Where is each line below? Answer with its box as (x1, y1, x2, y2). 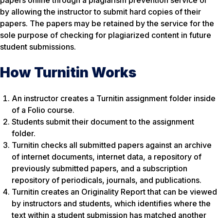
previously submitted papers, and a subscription (12, 163, 187, 173)
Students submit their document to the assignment (12, 116, 194, 127)
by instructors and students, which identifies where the (12, 198, 211, 208)
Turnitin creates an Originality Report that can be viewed (12, 186, 217, 197)
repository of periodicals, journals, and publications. (12, 175, 201, 185)
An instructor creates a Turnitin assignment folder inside (12, 93, 216, 103)
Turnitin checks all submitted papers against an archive (12, 140, 212, 150)
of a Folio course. (12, 105, 74, 115)
